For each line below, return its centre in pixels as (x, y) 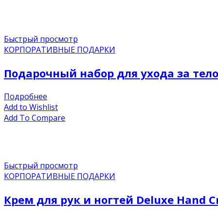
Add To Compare (35, 118)
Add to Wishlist (31, 107)
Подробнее (26, 96)
